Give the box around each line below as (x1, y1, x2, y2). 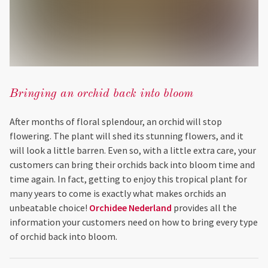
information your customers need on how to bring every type (10, 216, 258, 228)
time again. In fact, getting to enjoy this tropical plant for (10, 173, 247, 185)
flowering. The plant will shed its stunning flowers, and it (10, 130, 243, 142)
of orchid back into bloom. (10, 230, 117, 242)
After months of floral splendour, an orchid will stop (10, 115, 222, 127)
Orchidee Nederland (89, 202, 172, 214)
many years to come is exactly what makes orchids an (10, 187, 226, 199)
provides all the (172, 202, 237, 214)
